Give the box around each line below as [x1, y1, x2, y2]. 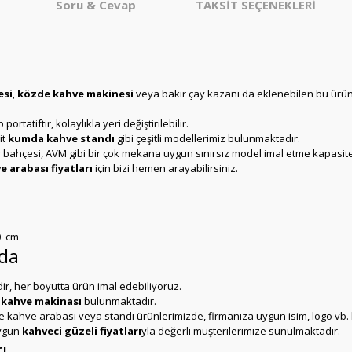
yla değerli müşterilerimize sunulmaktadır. [141, 324, 340, 338]
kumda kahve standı [8, 131, 115, 145]
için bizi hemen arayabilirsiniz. [93, 161, 238, 175]
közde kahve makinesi [17, 86, 134, 101]
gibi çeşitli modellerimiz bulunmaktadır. [115, 131, 300, 145]
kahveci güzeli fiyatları [22, 324, 141, 338]
